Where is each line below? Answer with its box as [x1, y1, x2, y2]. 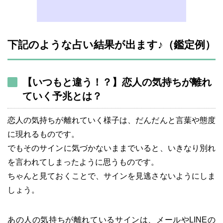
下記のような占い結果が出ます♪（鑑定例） [7, 38, 216, 50]
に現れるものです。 [7, 129, 79, 138]
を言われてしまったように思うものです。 [7, 157, 159, 166]
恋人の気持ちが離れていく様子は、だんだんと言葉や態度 [7, 115, 216, 124]
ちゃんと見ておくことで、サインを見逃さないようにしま [7, 171, 216, 180]
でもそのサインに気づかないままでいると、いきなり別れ [7, 143, 216, 152]
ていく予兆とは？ [22, 90, 102, 102]
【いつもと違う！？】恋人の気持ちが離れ [22, 76, 212, 88]
